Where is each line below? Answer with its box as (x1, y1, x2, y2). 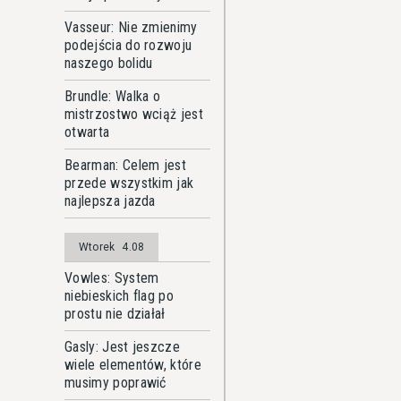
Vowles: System (64, 269, 159, 286)
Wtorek (79, 241, 115, 253)
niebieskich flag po (64, 287, 175, 304)
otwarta (64, 124, 110, 141)
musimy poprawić (64, 374, 166, 391)
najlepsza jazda (64, 192, 156, 209)
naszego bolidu (64, 55, 153, 72)
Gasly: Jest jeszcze (64, 338, 181, 355)
